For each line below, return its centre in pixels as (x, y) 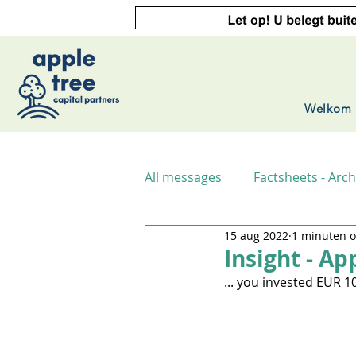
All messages (183, 177)
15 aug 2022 (256, 235)
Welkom (328, 108)
